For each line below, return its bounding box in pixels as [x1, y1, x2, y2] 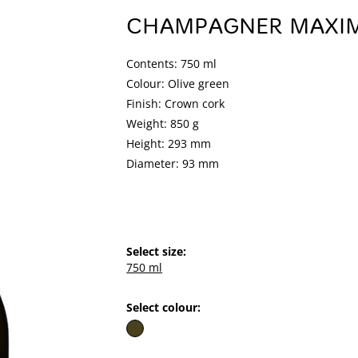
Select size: [126, 243, 187, 259]
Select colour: [126, 299, 201, 315]
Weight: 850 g [126, 116, 200, 131]
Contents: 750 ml [126, 56, 217, 71]
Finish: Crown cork [126, 96, 225, 111]
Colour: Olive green [126, 76, 230, 91]
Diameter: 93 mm [126, 156, 220, 171]
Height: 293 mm [126, 136, 212, 151]
